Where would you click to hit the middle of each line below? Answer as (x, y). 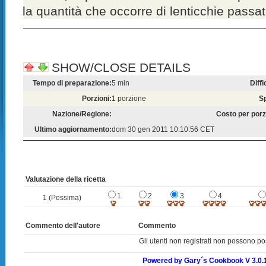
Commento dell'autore (63, 226)
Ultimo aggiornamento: (73, 129)
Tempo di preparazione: (72, 83)
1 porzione (129, 99)
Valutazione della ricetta (66, 179)
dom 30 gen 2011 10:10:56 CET (163, 129)
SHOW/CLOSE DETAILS (120, 67)
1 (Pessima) (62, 198)
